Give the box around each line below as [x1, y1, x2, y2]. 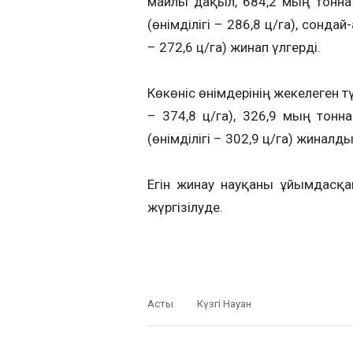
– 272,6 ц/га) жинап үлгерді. [147, 39, 321, 55]
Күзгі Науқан [197, 298, 251, 310]
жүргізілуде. [147, 199, 223, 215]
